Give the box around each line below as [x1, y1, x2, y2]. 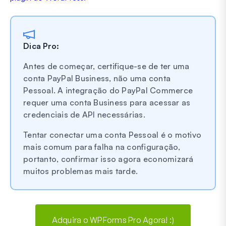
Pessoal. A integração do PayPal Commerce [23, 85, 193, 95]
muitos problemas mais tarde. [23, 165, 138, 176]
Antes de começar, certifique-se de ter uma [23, 61, 190, 71]
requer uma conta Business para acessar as [23, 97, 191, 107]
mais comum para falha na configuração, [23, 141, 181, 152]
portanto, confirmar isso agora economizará [23, 153, 194, 164]
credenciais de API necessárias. [23, 109, 145, 120]
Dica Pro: [23, 40, 60, 51]
